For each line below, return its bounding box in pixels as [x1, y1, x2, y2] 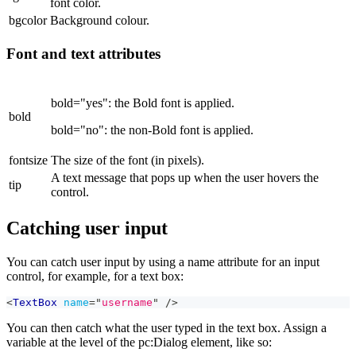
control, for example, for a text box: [6, 269, 184, 283]
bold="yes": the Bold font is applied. [51, 95, 234, 110]
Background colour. [50, 14, 149, 28]
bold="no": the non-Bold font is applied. [51, 122, 253, 137]
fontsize [9, 153, 48, 167]
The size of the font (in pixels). [51, 153, 204, 167]
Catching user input [6, 217, 168, 238]
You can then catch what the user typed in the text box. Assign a [6, 320, 327, 335]
